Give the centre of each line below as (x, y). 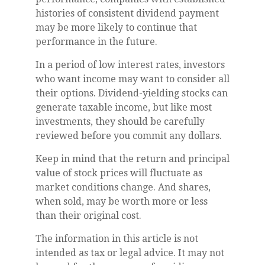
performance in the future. (96, 41)
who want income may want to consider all (132, 79)
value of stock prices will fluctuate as (119, 173)
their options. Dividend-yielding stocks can (132, 93)
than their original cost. (88, 215)
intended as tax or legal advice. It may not (130, 253)
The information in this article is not (117, 238)
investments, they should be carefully (120, 121)
